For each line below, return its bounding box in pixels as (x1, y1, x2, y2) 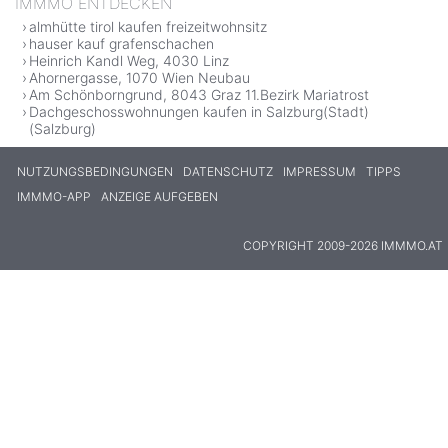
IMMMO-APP (17, 189, 91, 205)
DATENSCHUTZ (183, 164, 273, 180)
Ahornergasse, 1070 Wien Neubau (29, 69, 250, 87)
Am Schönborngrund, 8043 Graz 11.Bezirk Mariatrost (29, 86, 369, 104)
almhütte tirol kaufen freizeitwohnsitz (29, 18, 267, 36)
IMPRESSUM (283, 164, 356, 180)
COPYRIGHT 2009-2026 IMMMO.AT (243, 238, 443, 254)
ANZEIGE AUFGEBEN (101, 189, 218, 205)
